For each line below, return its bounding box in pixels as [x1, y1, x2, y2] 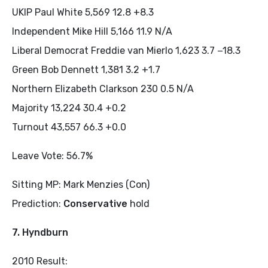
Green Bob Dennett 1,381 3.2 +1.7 [12, 64, 160, 75]
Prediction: [12, 198, 63, 209]
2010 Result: [12, 255, 68, 267]
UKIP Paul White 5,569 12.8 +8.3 [12, 7, 154, 18]
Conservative [63, 198, 127, 209]
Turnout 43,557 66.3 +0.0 [12, 121, 126, 133]
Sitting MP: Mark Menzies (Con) [12, 179, 150, 190]
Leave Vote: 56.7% [12, 150, 93, 162]
